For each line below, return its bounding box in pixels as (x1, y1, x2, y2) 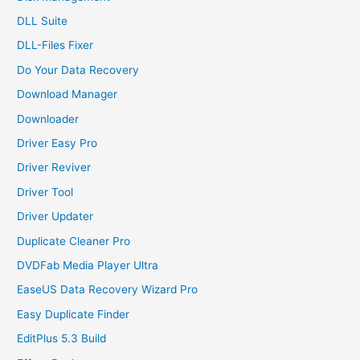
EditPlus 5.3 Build (17, 332, 107, 346)
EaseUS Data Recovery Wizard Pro (17, 283, 198, 297)
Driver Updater (17, 210, 94, 223)
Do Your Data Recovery (17, 63, 140, 76)
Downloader (17, 112, 80, 125)
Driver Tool (17, 185, 74, 198)
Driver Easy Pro (17, 137, 98, 149)
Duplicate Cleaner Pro (17, 234, 131, 247)
